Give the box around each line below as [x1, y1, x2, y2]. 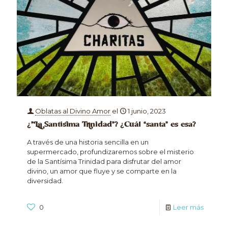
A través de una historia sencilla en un [27, 138, 149, 147]
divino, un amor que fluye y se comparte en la [27, 167, 177, 176]
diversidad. [27, 177, 63, 185]
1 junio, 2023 [128, 107, 166, 116]
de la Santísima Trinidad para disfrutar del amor [27, 157, 181, 166]
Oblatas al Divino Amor [35, 107, 110, 116]
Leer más [173, 203, 204, 212]
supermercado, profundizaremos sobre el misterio [27, 148, 194, 156]
